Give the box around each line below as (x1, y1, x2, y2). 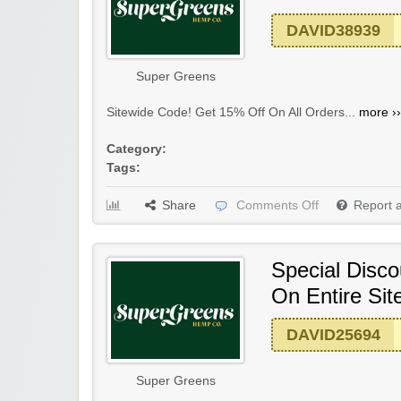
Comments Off (236, 199, 319, 213)
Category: (107, 142, 166, 157)
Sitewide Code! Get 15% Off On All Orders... (107, 106, 359, 120)
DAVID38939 (286, 21, 380, 40)
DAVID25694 (286, 326, 380, 345)
